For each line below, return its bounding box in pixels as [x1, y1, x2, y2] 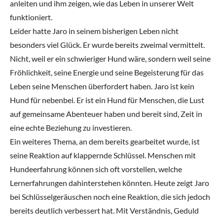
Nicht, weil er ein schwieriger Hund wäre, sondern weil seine [10, 54, 211, 64]
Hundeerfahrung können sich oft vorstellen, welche [10, 164, 182, 174]
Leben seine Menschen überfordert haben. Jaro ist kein [10, 81, 194, 91]
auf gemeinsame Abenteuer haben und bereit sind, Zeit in [10, 109, 202, 119]
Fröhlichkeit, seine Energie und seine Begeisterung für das [10, 68, 204, 77]
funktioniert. [10, 12, 52, 22]
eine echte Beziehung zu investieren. [10, 123, 132, 133]
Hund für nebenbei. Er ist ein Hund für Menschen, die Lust [10, 95, 204, 105]
